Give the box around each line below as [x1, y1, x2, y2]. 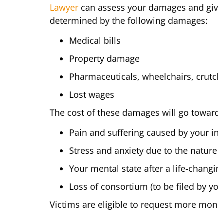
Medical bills [69, 34, 121, 46]
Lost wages [69, 88, 114, 100]
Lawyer [50, 1, 78, 13]
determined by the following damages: [50, 14, 208, 26]
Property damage [69, 52, 140, 64]
